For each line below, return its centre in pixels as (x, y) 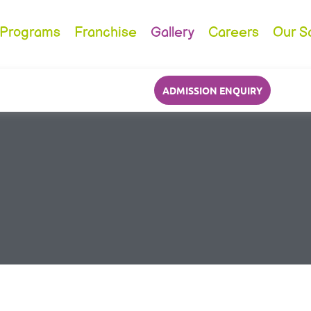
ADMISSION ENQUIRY (212, 91)
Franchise (106, 33)
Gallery (173, 33)
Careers (234, 33)
